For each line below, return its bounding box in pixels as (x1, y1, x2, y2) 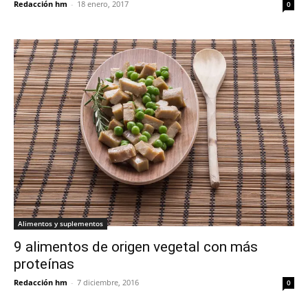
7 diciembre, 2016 (77, 276, 139, 287)
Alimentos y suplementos (18, 218, 103, 228)
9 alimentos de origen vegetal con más (14, 238, 258, 255)
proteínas (14, 255, 74, 272)
